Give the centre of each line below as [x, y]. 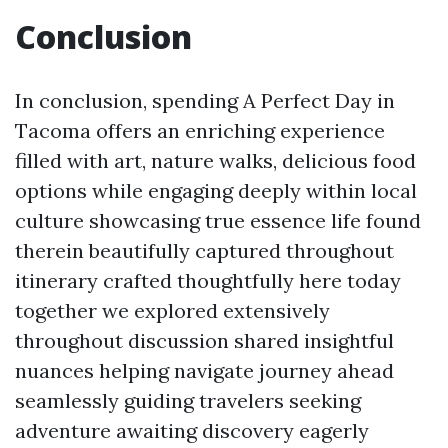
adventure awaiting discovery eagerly [192, 431]
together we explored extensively [172, 311]
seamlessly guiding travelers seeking [188, 401]
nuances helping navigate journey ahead [204, 371]
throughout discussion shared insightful [204, 341]
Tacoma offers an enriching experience [200, 131]
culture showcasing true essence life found [218, 221]
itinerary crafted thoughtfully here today [208, 281]
